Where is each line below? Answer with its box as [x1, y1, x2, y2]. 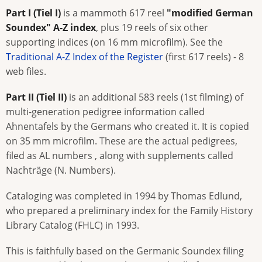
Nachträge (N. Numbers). [6, 163, 116, 177]
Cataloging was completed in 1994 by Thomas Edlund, [6, 189, 242, 202]
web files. [6, 64, 46, 78]
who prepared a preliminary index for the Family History [6, 204, 253, 217]
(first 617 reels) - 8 [163, 50, 244, 63]
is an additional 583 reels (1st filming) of [67, 90, 243, 104]
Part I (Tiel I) [6, 6, 61, 19]
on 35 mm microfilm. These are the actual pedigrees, [6, 134, 237, 147]
